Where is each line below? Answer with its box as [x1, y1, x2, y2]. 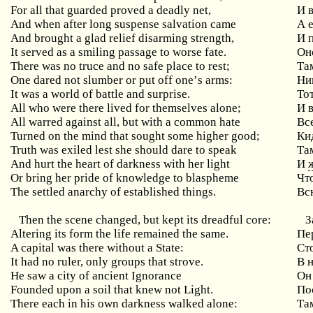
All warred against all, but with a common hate [10, 115, 241, 129]
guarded [67, 3, 108, 17]
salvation [162, 17, 208, 31]
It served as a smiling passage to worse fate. [10, 45, 227, 59]
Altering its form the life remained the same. [10, 227, 229, 240]
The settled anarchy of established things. [10, 185, 217, 198]
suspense [115, 17, 160, 31]
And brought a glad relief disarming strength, [10, 31, 235, 45]
